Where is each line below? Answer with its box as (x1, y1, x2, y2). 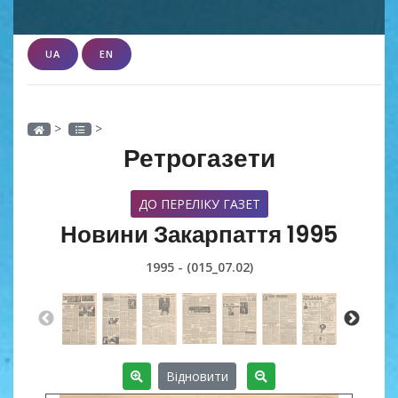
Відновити (166, 367, 228, 385)
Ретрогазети (123, 140, 275, 176)
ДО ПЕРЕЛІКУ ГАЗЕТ (138, 195, 260, 212)
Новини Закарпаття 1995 (60, 218, 338, 251)
